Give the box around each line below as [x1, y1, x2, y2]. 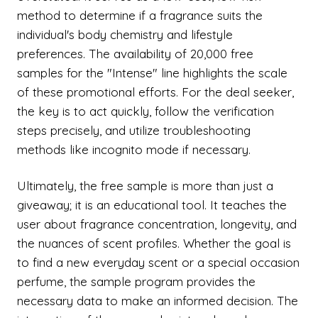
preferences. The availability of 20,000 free [17, 46, 253, 61]
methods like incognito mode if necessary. [17, 142, 251, 157]
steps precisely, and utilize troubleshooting [17, 123, 251, 138]
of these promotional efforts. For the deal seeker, [17, 84, 294, 99]
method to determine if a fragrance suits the [17, 8, 263, 23]
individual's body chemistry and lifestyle [17, 27, 233, 42]
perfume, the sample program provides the [17, 274, 256, 289]
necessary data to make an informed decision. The [17, 293, 298, 308]
